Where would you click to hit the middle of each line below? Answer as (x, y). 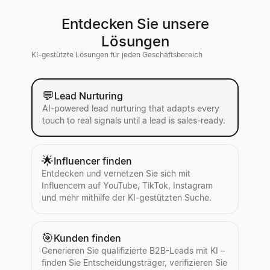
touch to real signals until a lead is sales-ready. (133, 120)
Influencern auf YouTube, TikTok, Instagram (127, 186)
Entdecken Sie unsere (135, 24)
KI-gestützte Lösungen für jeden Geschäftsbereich (117, 55)
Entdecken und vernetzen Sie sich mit (116, 174)
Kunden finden (87, 238)
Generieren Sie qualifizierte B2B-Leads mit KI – (133, 251)
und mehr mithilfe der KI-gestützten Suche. (127, 198)
